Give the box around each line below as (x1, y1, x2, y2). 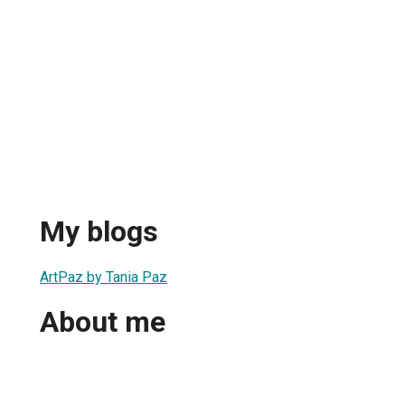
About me (40, 305, 165, 340)
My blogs (40, 214, 158, 250)
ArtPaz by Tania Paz (40, 268, 167, 286)
